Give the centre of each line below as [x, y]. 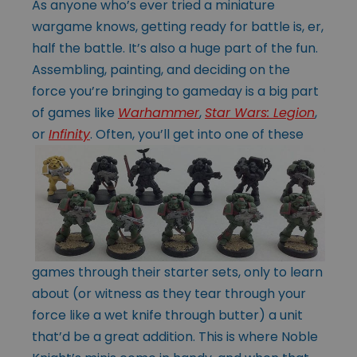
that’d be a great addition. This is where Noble [175, 336]
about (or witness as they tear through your [169, 293]
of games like [75, 112]
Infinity [69, 134]
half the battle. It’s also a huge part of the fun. [175, 48]
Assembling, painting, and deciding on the [161, 69]
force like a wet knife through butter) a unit [167, 315]
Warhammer [159, 112]
